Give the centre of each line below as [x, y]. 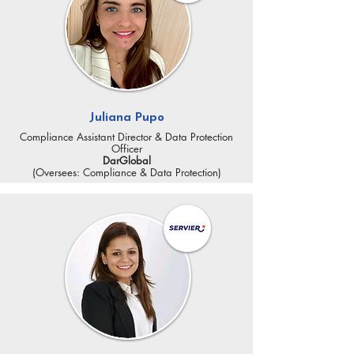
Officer [126, 149]
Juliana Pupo [126, 118]
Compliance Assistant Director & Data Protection [126, 137]
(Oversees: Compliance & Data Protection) [126, 172]
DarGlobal [126, 160]
